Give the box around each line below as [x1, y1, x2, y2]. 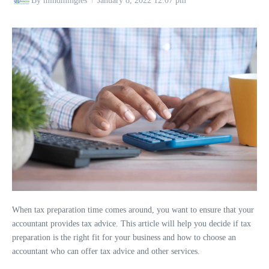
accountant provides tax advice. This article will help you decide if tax [12, 219, 251, 229]
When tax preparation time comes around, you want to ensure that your [12, 205, 254, 215]
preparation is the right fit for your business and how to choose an [12, 233, 236, 243]
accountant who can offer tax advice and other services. [12, 247, 200, 256]
